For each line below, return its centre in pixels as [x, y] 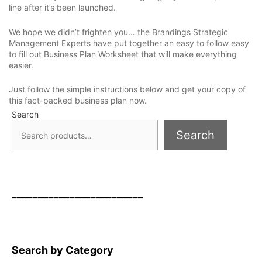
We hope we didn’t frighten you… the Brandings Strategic [118, 32]
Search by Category [63, 250]
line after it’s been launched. [62, 8]
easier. [21, 65]
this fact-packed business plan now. [78, 100]
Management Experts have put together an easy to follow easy [129, 43]
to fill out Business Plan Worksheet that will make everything [123, 54]
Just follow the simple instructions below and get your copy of [127, 89]
